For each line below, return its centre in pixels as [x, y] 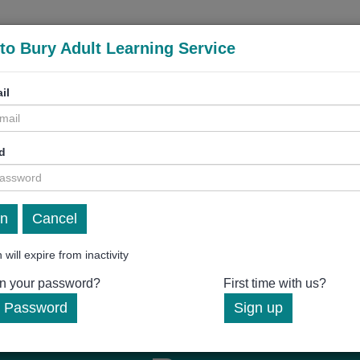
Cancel [55, 219]
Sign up [258, 308]
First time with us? [275, 283]
